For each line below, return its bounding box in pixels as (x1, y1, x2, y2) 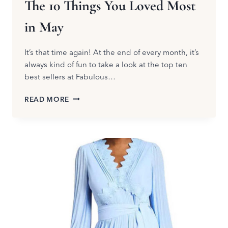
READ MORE (24, 95, 70, 103)
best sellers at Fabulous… (24, 71, 116, 81)
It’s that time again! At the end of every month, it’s (24, 47, 199, 57)
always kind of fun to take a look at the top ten (24, 59, 187, 69)
